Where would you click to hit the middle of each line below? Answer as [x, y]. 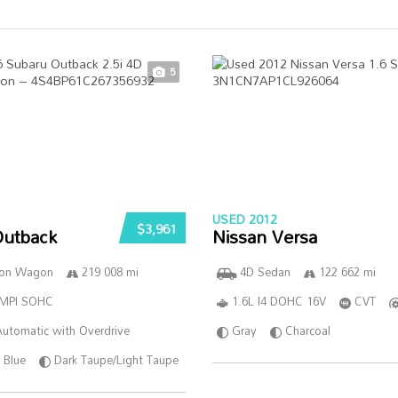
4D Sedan [265, 272]
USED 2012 [244, 219]
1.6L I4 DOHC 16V [279, 301]
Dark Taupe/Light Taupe [116, 360]
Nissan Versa [264, 236]
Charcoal [307, 330]
